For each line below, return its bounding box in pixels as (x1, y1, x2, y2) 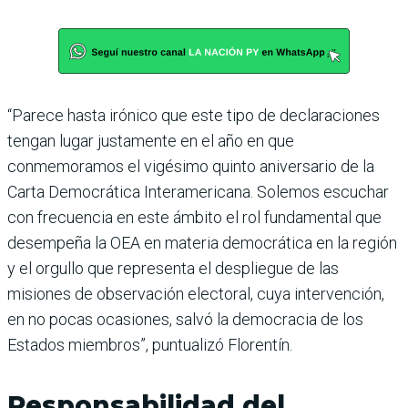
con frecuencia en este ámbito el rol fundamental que (7, 207, 382, 227)
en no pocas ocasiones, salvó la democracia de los (7, 309, 363, 329)
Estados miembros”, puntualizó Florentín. (7, 334, 292, 354)
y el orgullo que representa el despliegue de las (7, 258, 339, 278)
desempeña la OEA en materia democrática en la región (7, 232, 397, 252)
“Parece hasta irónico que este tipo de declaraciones (7, 105, 380, 125)
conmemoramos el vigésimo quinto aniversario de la (7, 156, 374, 176)
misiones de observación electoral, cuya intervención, (7, 283, 384, 303)
